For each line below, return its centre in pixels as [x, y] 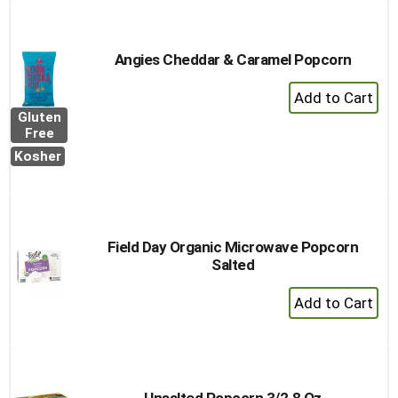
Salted [233, 265]
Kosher [38, 156]
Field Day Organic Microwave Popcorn [233, 247]
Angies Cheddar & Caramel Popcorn [233, 60]
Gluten [39, 117]
